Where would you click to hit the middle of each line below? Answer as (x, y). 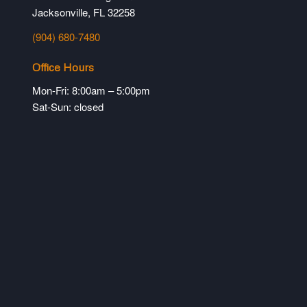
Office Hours (63, 67)
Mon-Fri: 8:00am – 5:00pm (91, 90)
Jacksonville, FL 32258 (83, 12)
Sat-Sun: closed (67, 107)
